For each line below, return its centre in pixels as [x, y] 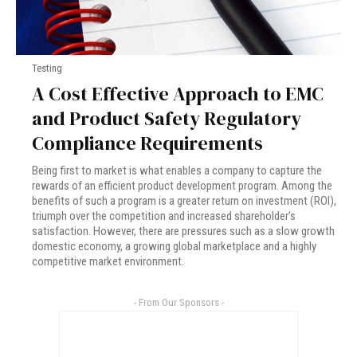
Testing [47, 69]
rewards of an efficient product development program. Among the [182, 186]
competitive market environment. [108, 262]
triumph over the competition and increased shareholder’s [164, 216]
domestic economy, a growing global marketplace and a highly [174, 247]
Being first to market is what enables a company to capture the [177, 171]
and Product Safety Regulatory [167, 119]
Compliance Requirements [147, 143]
